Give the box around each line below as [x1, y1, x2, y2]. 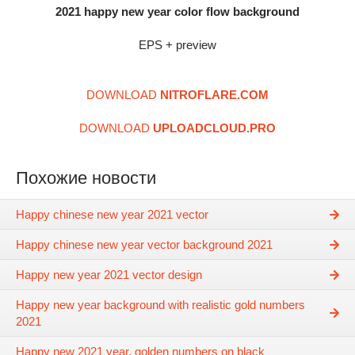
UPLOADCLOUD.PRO [153, 121, 276, 136]
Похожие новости [16, 168, 156, 189]
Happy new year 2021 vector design [16, 268, 202, 282]
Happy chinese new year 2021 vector [16, 208, 208, 222]
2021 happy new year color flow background [55, 5, 300, 19]
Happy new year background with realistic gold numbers [16, 298, 305, 312]
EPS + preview [139, 38, 216, 52]
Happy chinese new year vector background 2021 [16, 238, 273, 252]
